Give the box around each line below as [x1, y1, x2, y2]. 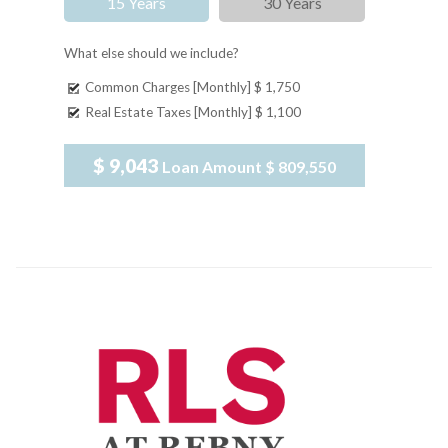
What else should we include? [64, 45, 239, 62]
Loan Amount [161, 157, 265, 177]
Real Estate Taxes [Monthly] [85, 103, 253, 120]
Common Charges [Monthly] [85, 79, 252, 96]
